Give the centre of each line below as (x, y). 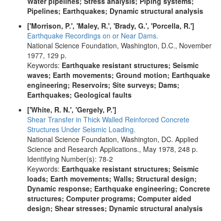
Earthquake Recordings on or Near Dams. (93, 36)
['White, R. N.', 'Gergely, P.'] (72, 110)
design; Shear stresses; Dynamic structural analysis (115, 208)
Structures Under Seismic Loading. (81, 129)
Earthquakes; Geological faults (79, 95)
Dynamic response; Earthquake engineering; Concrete (119, 188)
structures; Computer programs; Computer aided (109, 198)
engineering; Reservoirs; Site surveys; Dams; (103, 85)
